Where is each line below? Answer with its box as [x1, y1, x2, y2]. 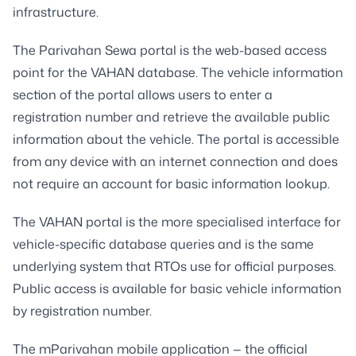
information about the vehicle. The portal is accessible [13, 130, 339, 148]
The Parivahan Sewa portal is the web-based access [13, 41, 327, 59]
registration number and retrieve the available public [13, 107, 330, 126]
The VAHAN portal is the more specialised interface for [13, 212, 341, 230]
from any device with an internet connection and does [13, 152, 338, 170]
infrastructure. [13, 2, 99, 21]
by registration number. [13, 301, 152, 319]
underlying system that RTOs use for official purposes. [13, 257, 336, 275]
